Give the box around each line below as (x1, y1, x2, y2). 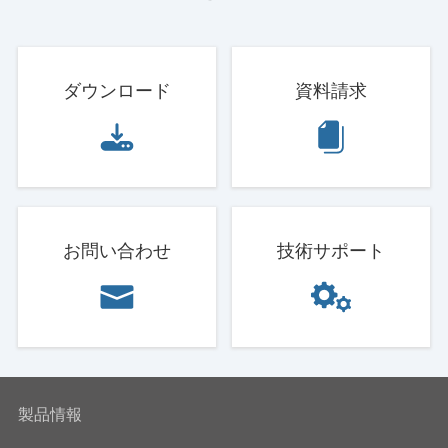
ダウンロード (62, 81, 171, 102)
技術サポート (277, 241, 386, 262)
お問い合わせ (62, 241, 171, 262)
